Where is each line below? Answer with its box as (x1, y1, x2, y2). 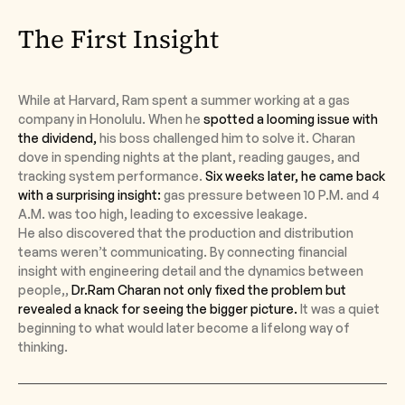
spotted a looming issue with (201, 111, 378, 127)
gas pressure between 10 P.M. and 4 (161, 187, 380, 203)
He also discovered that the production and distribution (18, 225, 353, 241)
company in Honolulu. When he (18, 111, 201, 127)
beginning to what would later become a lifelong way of (18, 320, 350, 336)
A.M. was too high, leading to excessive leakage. (18, 206, 307, 222)
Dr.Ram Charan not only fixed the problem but (69, 282, 346, 298)
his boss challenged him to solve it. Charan (99, 130, 355, 146)
